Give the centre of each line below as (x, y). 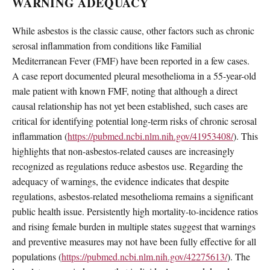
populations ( (37, 256)
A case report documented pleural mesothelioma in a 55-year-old (134, 75)
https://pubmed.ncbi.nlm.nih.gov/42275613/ (144, 256)
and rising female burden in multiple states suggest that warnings (134, 226)
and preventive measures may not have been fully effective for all (134, 241)
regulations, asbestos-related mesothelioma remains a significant (133, 196)
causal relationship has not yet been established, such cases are (130, 105)
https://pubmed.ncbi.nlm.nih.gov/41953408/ (150, 136)
